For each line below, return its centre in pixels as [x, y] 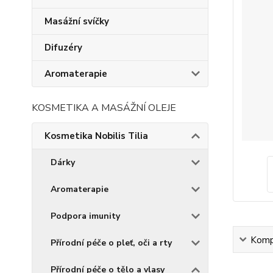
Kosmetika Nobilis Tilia [96, 136]
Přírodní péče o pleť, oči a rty [111, 243]
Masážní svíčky [77, 21]
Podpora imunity [85, 216]
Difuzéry [63, 48]
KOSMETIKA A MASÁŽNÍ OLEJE [104, 108]
